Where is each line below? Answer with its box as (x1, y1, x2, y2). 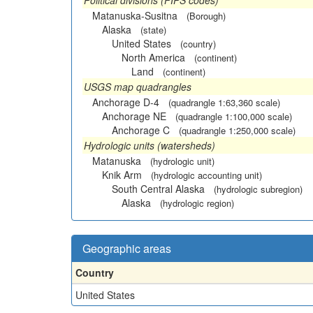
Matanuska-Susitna (92, 8, 177, 22)
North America (122, 50, 185, 64)
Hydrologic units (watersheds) (84, 138, 215, 152)
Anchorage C (112, 123, 170, 137)
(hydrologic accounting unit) (151, 168, 262, 182)
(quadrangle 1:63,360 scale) (168, 96, 280, 109)
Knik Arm (102, 168, 142, 182)
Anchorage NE (102, 109, 166, 123)
